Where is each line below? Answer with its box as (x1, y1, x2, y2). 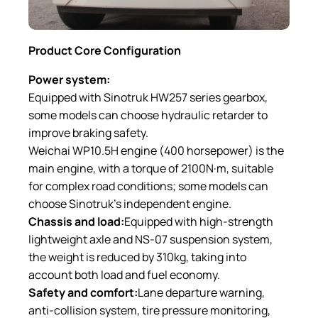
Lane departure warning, (138, 284, 265, 300)
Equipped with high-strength (124, 213, 273, 229)
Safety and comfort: (28, 284, 138, 300)
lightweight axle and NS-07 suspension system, (28, 231, 273, 247)
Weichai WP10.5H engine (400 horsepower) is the (28, 142, 284, 158)
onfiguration (112, 42, 181, 58)
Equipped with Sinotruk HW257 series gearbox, (28, 89, 268, 105)
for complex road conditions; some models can (28, 177, 268, 194)
